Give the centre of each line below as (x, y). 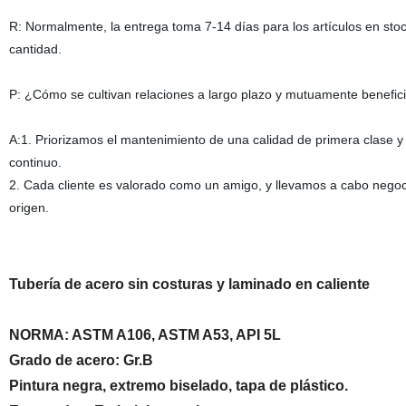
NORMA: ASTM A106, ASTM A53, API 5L (148, 335)
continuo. (35, 162)
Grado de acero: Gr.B (81, 360)
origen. (29, 208)
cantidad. (35, 49)
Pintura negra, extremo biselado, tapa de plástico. (178, 386)
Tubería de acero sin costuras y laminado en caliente (189, 284)
